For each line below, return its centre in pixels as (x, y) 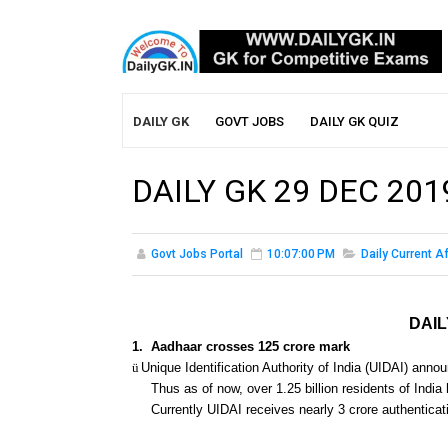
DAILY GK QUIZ (354, 122)
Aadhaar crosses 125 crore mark (250, 347)
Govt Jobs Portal (197, 254)
